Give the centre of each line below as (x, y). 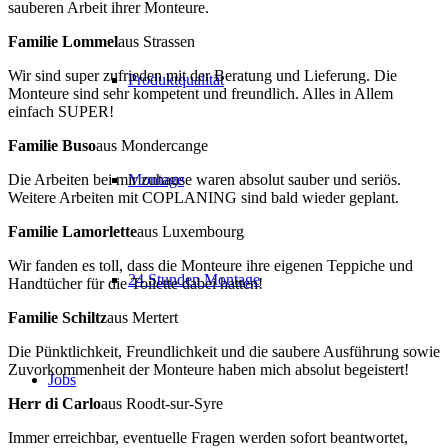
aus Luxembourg (190, 231)
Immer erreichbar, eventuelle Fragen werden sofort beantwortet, (208, 437)
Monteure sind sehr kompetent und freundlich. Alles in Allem (200, 93)
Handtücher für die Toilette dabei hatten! (135, 283)
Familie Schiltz (57, 317)
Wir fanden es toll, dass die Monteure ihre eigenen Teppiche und (210, 265)
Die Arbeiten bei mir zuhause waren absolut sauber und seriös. (204, 179)
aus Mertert (142, 317)
